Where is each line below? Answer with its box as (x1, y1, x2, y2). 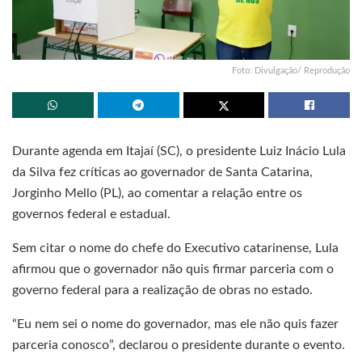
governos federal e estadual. (12, 207, 170, 221)
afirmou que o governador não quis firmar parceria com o (12, 262, 334, 276)
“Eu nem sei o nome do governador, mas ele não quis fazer (12, 317, 339, 330)
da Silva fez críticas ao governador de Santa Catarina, (12, 165, 313, 179)
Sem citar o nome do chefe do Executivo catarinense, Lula (12, 241, 339, 255)
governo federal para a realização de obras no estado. (12, 283, 313, 297)
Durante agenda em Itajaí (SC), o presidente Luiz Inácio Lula (12, 144, 346, 158)
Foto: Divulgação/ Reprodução (232, 65, 350, 75)
